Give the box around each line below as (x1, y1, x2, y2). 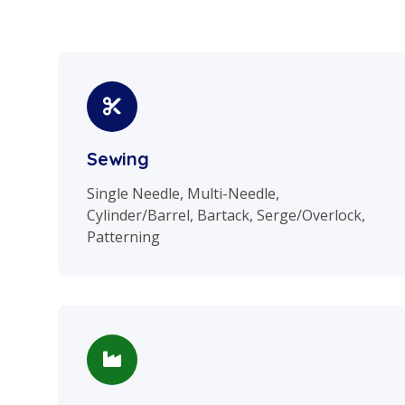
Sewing (87, 147, 149, 171)
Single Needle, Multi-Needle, (87, 184, 279, 204)
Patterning (87, 227, 160, 248)
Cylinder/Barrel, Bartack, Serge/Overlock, (87, 205, 365, 226)
